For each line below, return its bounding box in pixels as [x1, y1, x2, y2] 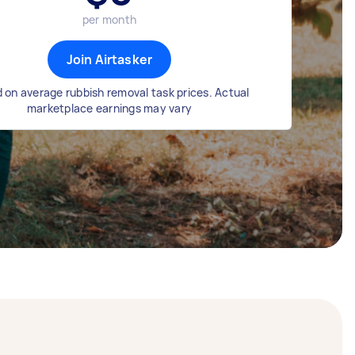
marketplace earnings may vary [26, 101, 193, 116]
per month [82, 12, 137, 27]
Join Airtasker [66, 51, 153, 68]
